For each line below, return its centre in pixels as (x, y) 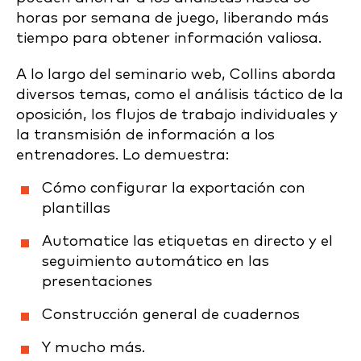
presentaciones (97, 282)
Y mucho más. (93, 348)
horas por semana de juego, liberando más (172, 18)
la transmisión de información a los (145, 135)
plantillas (76, 208)
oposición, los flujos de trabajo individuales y (177, 115)
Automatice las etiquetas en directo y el (187, 241)
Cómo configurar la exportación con (174, 188)
